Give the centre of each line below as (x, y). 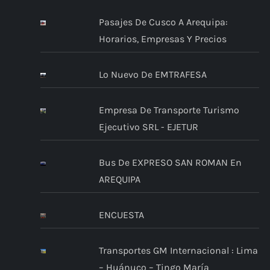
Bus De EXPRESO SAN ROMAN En (170, 163)
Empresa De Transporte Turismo (169, 110)
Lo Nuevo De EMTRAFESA (152, 75)
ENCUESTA (121, 215)
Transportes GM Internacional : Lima (178, 251)
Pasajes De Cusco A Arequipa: (163, 22)
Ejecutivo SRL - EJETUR (148, 127)
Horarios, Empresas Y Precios (162, 39)
